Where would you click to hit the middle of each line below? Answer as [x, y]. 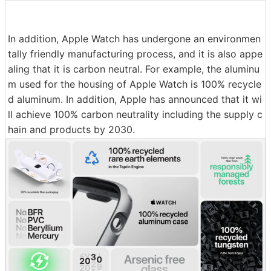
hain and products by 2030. [71, 129]
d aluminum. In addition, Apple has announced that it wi [135, 99]
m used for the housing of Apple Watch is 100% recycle [135, 84]
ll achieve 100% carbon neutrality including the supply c [135, 114]
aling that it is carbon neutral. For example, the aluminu [134, 69]
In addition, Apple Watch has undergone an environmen [134, 38]
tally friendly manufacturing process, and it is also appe [135, 54]
